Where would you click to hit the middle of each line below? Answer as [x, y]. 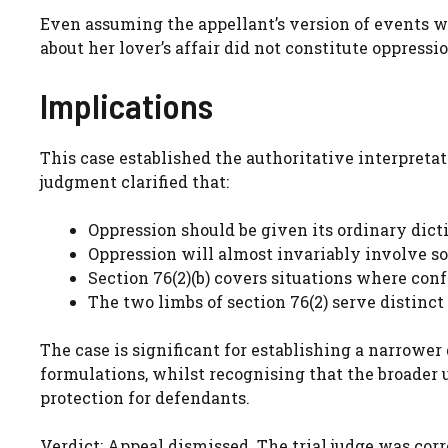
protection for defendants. [145, 397]
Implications [126, 104]
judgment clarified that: [134, 181]
